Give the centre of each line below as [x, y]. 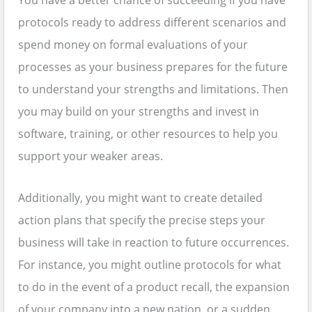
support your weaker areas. [91, 156]
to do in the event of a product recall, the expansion [154, 287]
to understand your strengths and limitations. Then [153, 89]
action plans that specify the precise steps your [142, 220]
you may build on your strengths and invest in [139, 112]
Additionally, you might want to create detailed [140, 198]
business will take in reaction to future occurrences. [154, 243]
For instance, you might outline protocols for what [150, 265]
